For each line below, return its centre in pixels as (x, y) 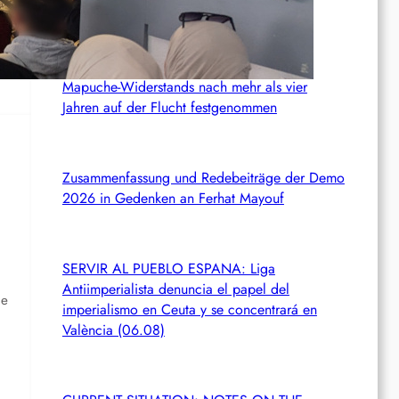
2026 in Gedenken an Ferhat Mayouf (173, 198)
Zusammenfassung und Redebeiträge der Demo (203, 177)
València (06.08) (113, 330)
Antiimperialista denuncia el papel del (175, 289)
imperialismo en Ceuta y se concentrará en (189, 309)
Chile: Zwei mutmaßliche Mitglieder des (181, 66)
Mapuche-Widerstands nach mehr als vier (184, 86)
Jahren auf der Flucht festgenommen (169, 107)
